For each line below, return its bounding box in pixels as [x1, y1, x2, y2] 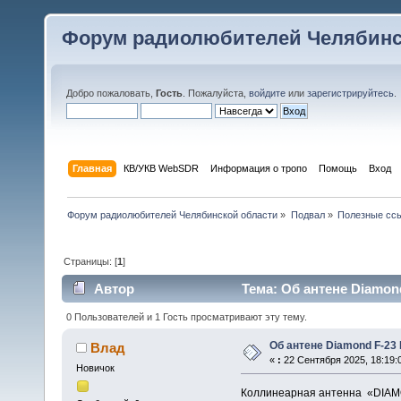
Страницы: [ [64, 255, 118, 267]
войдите [249, 88, 286, 98]
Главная [73, 162, 113, 174]
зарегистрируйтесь [307, 88, 394, 98]
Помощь [319, 162, 358, 174]
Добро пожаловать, [66, 88, 156, 98]
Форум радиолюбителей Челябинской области [67, 209, 278, 220]
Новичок [75, 362, 115, 373]
